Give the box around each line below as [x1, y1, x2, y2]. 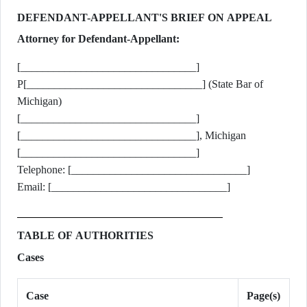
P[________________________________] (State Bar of [17, 78, 263, 90]
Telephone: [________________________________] [17, 164, 250, 175]
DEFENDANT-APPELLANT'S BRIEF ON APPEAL [17, 12, 272, 23]
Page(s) [247, 290, 280, 302]
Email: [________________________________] [17, 181, 230, 193]
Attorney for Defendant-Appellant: [17, 33, 180, 45]
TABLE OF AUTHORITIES [17, 230, 153, 241]
